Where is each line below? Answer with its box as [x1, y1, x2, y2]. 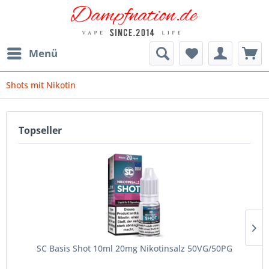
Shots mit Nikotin [6, 79, 76, 91]
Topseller [19, 123, 62, 137]
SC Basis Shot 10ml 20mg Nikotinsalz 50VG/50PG [37, 242, 232, 254]
